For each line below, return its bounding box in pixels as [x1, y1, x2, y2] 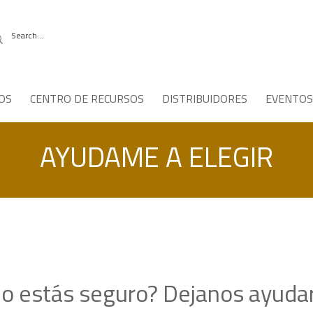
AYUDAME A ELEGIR [40, 146, 273, 174]
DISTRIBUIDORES [162, 94, 247, 105]
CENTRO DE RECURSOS [30, 94, 144, 105]
